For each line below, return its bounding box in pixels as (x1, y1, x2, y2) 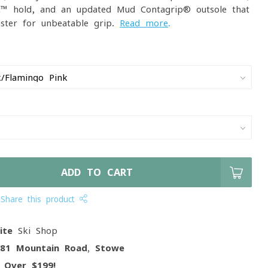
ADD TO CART (61, 167, 133, 177)
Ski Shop (13, 226, 58, 235)
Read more (120, 19, 169, 28)
